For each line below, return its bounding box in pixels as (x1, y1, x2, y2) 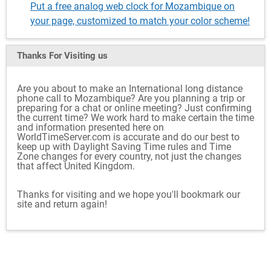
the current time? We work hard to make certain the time (17, 112, 254, 123)
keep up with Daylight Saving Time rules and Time (17, 141, 231, 152)
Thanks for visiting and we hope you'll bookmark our (17, 189, 240, 200)
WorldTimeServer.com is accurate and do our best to (17, 131, 240, 143)
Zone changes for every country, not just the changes (17, 151, 241, 162)
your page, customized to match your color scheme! (30, 15, 250, 27)
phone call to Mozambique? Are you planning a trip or (17, 93, 245, 104)
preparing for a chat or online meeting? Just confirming (17, 102, 252, 114)
